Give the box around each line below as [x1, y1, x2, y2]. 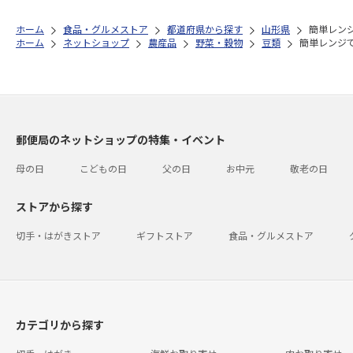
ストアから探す [16, 199, 93, 214]
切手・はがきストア [16, 229, 101, 242]
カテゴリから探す [16, 317, 104, 333]
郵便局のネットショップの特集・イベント [16, 132, 225, 147]
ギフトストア [136, 229, 193, 242]
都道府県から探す [167, 22, 243, 35]
